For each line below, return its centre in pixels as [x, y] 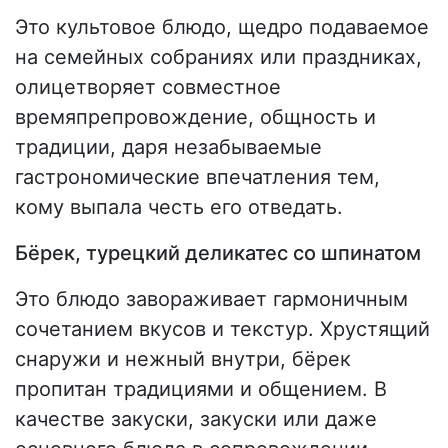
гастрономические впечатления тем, [197, 177]
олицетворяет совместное [148, 87]
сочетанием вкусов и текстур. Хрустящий [222, 329]
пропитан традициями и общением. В [201, 389]
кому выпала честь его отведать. [179, 207]
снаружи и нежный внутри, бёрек [183, 359]
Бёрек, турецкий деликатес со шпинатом [218, 253]
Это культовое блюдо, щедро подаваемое [222, 27]
